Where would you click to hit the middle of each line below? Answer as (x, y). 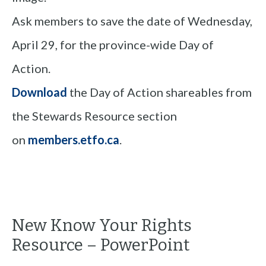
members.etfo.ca (74, 139)
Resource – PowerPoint (101, 245)
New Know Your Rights (102, 226)
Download (39, 92)
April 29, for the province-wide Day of (113, 44)
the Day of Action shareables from (161, 92)
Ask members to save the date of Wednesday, (132, 20)
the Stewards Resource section (94, 115)
